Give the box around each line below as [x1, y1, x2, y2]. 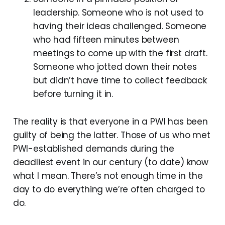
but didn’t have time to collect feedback [33, 74, 207, 86]
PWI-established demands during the [13, 142, 174, 155]
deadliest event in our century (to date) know [13, 156, 209, 168]
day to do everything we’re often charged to [13, 183, 205, 195]
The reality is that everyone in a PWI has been [13, 115, 208, 128]
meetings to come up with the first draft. [33, 47, 207, 59]
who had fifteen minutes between [33, 33, 179, 46]
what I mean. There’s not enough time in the [13, 169, 203, 182]
